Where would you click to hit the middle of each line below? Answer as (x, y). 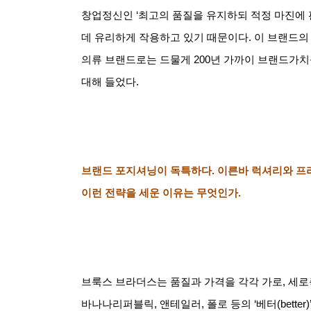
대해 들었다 (109, 82)
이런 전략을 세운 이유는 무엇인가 (160, 193)
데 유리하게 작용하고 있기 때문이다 (165, 37)
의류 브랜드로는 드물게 (136, 59)
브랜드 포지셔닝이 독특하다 (146, 170)
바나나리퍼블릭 (118, 304)
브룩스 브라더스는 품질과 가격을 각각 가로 (182, 281)
